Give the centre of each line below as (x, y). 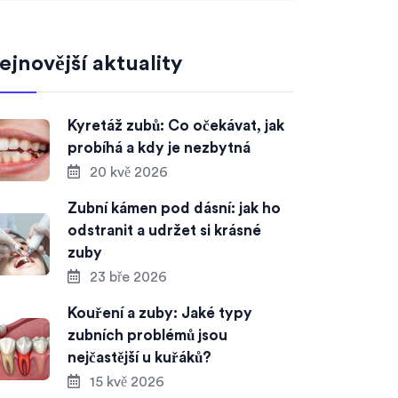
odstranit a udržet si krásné (164, 231)
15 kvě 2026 (125, 382)
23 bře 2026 (127, 277)
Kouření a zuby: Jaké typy (160, 313)
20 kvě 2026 (127, 172)
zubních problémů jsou (147, 335)
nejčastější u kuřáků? (139, 358)
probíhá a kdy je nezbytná (159, 148)
